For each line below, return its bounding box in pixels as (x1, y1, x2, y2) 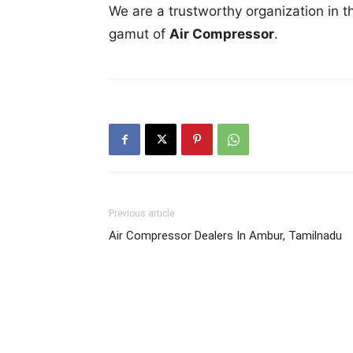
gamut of (109, 26, 169, 43)
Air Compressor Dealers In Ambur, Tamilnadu (109, 229, 342, 243)
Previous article (109, 208, 174, 220)
